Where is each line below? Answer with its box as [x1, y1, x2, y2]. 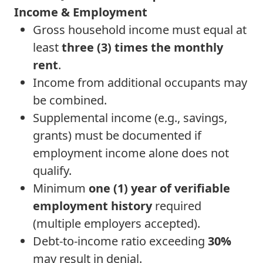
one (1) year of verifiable [89, 180, 230, 196]
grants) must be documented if [33, 127, 201, 143]
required [152, 198, 201, 214]
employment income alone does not [33, 145, 229, 161]
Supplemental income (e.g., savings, [33, 110, 227, 126]
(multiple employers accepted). [33, 215, 200, 231]
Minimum [33, 180, 89, 196]
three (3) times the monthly [62, 39, 223, 55]
